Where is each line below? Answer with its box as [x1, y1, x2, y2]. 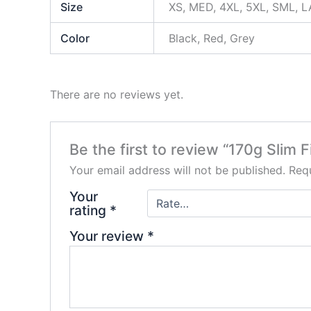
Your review [69, 228, 147, 245]
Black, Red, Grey [169, 31, 255, 45]
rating [69, 202, 110, 219]
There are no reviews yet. [50, 87, 183, 101]
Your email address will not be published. [69, 163, 285, 178]
